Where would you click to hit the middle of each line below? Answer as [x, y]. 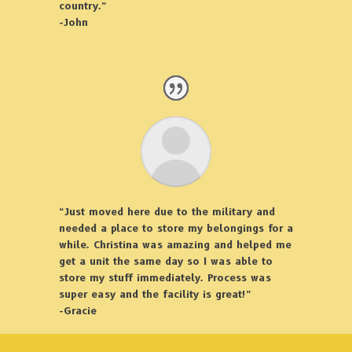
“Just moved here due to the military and [167, 212]
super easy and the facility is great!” [155, 294]
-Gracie [77, 311]
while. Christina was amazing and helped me [175, 245]
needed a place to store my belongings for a [176, 228]
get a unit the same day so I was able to [165, 261]
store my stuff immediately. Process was [165, 278]
